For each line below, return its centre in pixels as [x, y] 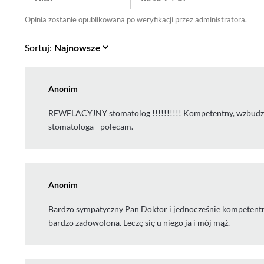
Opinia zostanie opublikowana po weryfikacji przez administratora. [136, 20]
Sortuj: [38, 47]
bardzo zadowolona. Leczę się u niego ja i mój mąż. [139, 223]
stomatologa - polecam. [91, 127]
